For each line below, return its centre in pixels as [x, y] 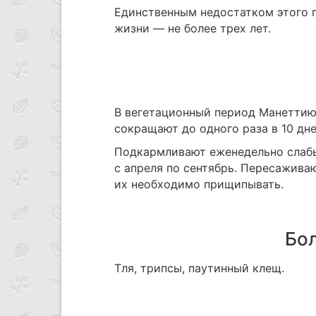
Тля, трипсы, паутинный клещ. [199, 268]
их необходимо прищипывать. [199, 184]
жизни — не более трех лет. [193, 29]
